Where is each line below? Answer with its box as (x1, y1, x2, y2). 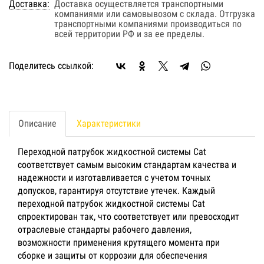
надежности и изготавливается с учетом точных (18, 172, 210, 183)
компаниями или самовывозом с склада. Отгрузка (54, 8, 255, 19)
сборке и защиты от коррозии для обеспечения (18, 250, 207, 261)
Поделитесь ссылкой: (9, 60, 94, 71)
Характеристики (77, 118, 141, 129)
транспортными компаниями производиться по (54, 18, 242, 29)
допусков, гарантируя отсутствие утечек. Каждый (18, 185, 215, 196)
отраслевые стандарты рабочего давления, (18, 224, 192, 235)
